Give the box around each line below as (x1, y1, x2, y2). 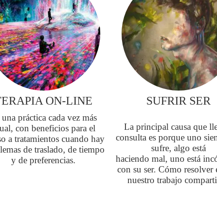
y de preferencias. (11, 155, 76, 165)
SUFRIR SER (146, 94, 211, 107)
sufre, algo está (151, 143, 206, 154)
